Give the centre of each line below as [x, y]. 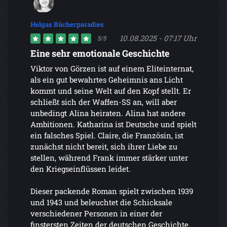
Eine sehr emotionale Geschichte [100, 53]
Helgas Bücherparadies [67, 24]
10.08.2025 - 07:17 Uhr [158, 38]
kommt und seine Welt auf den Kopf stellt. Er [111, 90]
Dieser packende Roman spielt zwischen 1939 [112, 191]
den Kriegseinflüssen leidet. [81, 168]
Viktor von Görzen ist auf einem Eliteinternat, [112, 68]
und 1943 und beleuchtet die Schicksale [101, 202]
